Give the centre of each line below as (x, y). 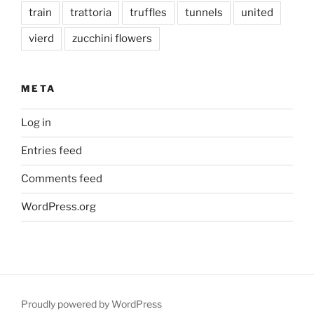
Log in (36, 123)
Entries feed (52, 151)
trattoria (91, 13)
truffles (148, 13)
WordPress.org (59, 207)
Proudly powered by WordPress (91, 303)
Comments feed (62, 179)
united (257, 13)
